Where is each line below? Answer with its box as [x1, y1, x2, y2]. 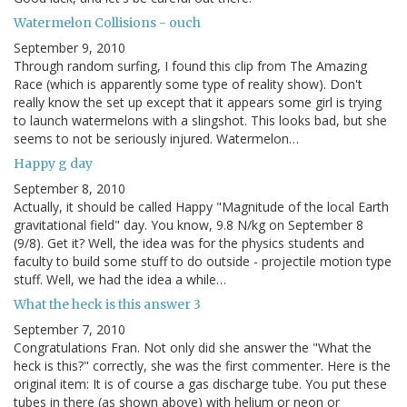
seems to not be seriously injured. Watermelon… [14, 130, 299, 148]
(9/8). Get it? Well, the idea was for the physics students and [14, 234, 364, 253]
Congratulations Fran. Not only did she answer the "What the [14, 339, 372, 357]
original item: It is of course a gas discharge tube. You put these [14, 375, 387, 393]
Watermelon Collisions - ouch [14, 15, 201, 32]
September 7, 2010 [14, 321, 125, 339]
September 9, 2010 [14, 39, 125, 57]
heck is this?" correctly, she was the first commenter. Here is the [14, 357, 391, 375]
